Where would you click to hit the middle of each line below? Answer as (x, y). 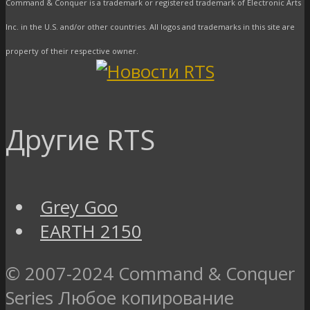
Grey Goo (79, 208)
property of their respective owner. (72, 51)
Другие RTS (80, 140)
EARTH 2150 (91, 232)
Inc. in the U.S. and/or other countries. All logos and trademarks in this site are (150, 26)
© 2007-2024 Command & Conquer (150, 273)
